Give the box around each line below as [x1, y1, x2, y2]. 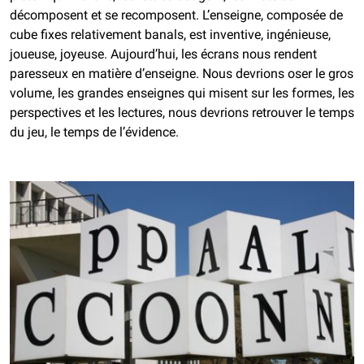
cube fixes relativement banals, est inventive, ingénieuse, [10, 27, 331, 43]
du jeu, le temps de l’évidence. [10, 124, 179, 141]
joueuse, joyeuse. [10, 46, 110, 63]
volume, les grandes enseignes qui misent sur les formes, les [10, 85, 354, 102]
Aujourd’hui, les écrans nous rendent [110, 46, 317, 63]
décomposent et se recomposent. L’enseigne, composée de [10, 7, 343, 24]
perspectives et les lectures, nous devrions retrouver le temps [10, 105, 354, 121]
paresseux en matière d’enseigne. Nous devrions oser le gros [10, 66, 353, 82]
